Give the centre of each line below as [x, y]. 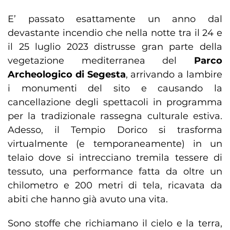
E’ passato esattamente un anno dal [115, 19]
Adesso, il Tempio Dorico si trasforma [115, 130]
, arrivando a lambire [174, 75]
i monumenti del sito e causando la [115, 89]
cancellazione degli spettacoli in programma [115, 102]
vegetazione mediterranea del [101, 61]
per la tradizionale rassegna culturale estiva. [115, 116]
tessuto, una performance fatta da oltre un [115, 172]
